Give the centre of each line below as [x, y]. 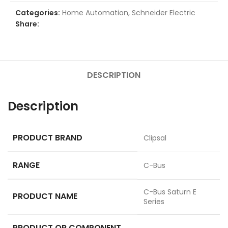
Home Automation [95, 12]
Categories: [38, 12]
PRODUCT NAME [45, 196]
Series [154, 201]
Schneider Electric [164, 12]
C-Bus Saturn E [170, 192]
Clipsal [155, 138]
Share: [27, 24]
